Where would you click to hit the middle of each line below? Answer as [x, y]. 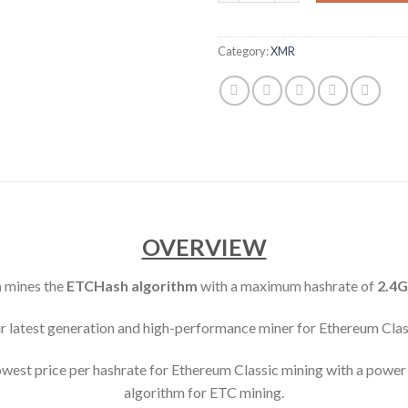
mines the [36, 286]
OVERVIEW [204, 247]
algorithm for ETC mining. [204, 392]
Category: [244, 51]
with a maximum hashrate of [289, 286]
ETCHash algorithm [133, 286]
